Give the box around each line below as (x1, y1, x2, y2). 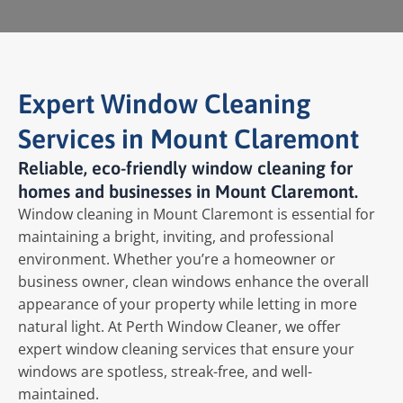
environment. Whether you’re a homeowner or (18, 248, 336, 269)
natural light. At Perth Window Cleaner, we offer (18, 316, 341, 336)
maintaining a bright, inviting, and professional (18, 226, 334, 246)
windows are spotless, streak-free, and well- (18, 361, 312, 381)
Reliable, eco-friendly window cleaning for (18, 157, 353, 178)
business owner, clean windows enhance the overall (18, 271, 369, 291)
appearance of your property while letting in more (18, 293, 357, 314)
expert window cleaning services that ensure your (18, 338, 354, 359)
